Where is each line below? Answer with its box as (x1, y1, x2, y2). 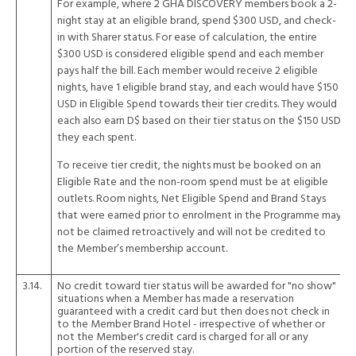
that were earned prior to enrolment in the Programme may (57, 207, 342, 225)
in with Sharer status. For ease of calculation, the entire (57, 29, 317, 47)
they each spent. (57, 129, 136, 147)
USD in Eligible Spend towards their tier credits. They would (57, 95, 337, 114)
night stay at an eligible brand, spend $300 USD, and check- (57, 12, 336, 30)
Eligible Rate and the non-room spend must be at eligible (57, 173, 328, 192)
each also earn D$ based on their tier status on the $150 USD (57, 112, 341, 130)
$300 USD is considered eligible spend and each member (57, 45, 323, 64)
